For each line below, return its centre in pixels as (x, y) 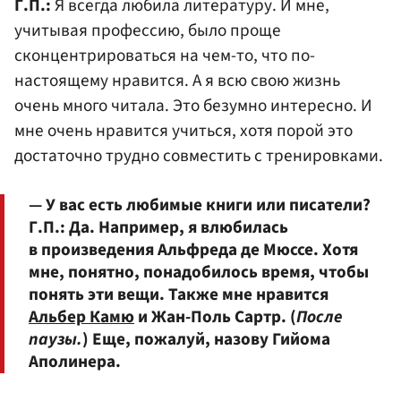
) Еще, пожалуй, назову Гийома (206, 339)
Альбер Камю (81, 316)
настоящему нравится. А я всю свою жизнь (177, 80)
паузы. (55, 339)
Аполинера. (75, 361)
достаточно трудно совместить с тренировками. (199, 155)
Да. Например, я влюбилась (177, 227)
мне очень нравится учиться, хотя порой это (183, 130)
